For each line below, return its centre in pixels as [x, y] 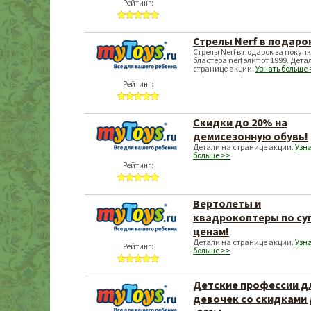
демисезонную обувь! [251, 136]
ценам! [211, 231]
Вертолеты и [227, 203]
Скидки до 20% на [240, 122]
